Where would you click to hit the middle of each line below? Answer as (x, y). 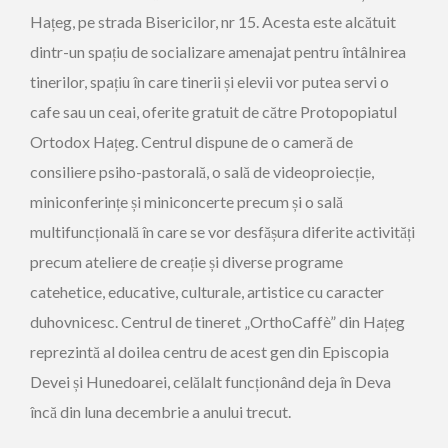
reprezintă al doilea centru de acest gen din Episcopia (209, 351)
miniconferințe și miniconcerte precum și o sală (186, 201)
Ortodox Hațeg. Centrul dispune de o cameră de (191, 141)
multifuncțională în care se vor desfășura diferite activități (222, 231)
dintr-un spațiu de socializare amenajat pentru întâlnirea (218, 51)
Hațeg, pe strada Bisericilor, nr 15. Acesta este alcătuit (213, 21)
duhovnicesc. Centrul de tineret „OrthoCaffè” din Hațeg (217, 321)
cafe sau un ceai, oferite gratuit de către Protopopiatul (213, 111)
